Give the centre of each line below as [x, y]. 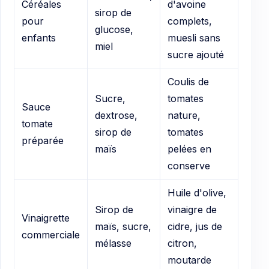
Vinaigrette [46, 218]
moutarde [189, 260]
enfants [39, 38]
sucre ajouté [196, 54]
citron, [182, 243]
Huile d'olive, [197, 192]
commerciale [51, 234]
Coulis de [188, 81]
